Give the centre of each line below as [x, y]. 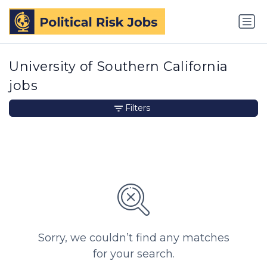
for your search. [133, 254]
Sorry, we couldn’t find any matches [133, 238]
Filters [138, 108]
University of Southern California [119, 66]
